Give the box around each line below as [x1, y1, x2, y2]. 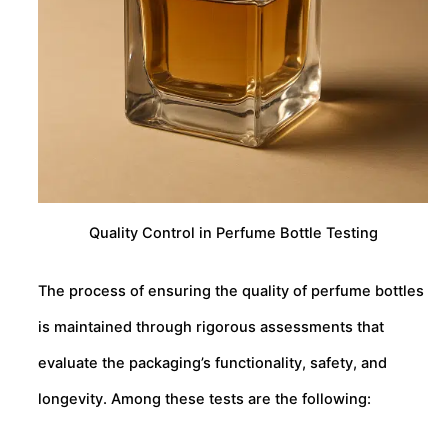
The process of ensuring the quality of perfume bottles [38, 281, 424, 300]
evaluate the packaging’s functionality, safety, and [38, 353, 387, 372]
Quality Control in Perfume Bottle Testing [88, 223, 378, 242]
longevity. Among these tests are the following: [38, 389, 371, 408]
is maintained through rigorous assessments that [38, 317, 384, 336]
